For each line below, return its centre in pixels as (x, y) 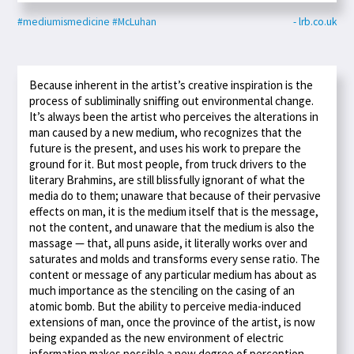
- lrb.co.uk (314, 21)
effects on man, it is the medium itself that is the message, (174, 211)
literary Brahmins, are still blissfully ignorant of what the (168, 179)
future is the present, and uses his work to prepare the (166, 148)
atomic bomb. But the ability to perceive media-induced (166, 306)
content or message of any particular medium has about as (173, 274)
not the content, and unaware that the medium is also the (172, 227)
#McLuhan (135, 21)
